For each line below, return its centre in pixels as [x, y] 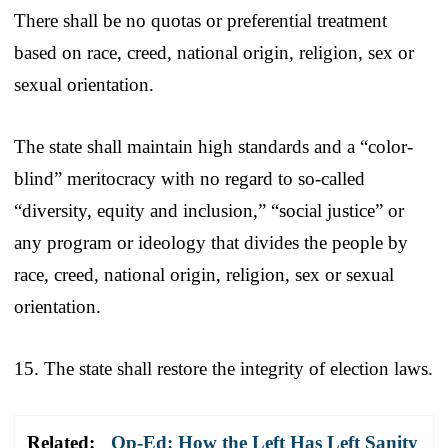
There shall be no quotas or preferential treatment [200, 20]
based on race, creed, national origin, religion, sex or [214, 52]
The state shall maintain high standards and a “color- [213, 146]
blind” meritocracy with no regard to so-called [189, 178]
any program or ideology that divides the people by [211, 242]
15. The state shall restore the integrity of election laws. [223, 368]
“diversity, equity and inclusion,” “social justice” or [209, 210]
